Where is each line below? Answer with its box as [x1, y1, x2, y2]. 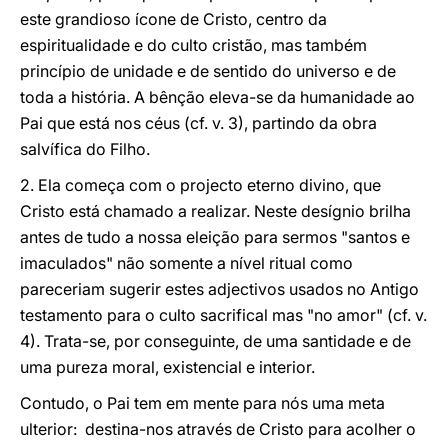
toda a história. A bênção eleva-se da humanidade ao [20, 87, 415, 107]
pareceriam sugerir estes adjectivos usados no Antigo [20, 279, 419, 299]
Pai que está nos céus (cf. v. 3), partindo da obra [20, 113, 377, 133]
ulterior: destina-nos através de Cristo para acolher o [20, 419, 416, 439]
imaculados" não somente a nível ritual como [20, 253, 353, 273]
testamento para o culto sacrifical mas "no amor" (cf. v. [20, 305, 427, 325]
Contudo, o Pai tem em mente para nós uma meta [20, 393, 385, 413]
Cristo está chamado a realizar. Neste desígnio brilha [20, 201, 411, 221]
